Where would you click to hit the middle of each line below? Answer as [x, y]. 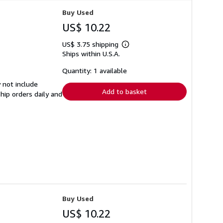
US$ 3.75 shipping [91, 44]
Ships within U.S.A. [91, 53]
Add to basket [124, 91]
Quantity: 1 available [95, 70]
